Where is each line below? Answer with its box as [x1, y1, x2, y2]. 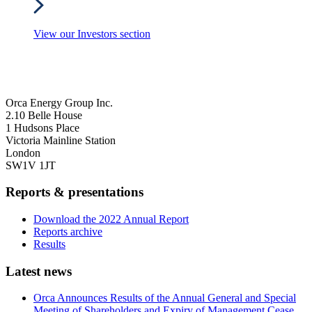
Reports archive [33, 226, 102, 238]
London [6, 146, 40, 159]
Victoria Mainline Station [6, 134, 116, 146]
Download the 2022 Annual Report [33, 213, 189, 226]
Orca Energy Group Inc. [6, 96, 113, 109]
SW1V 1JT [6, 159, 56, 171]
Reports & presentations [6, 185, 143, 200]
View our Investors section [33, 27, 150, 40]
